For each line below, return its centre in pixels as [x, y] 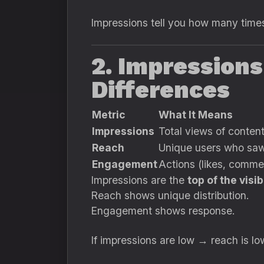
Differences [161, 90]
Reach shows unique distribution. [170, 195]
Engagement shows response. [163, 211]
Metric [109, 115]
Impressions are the [139, 180]
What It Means [196, 115]
